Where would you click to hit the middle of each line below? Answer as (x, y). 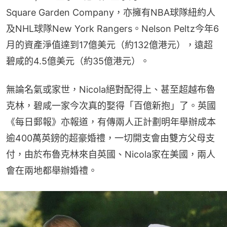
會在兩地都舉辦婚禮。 (52, 171)
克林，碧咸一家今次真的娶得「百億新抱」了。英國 (111, 106)
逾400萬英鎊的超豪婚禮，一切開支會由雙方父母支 (110, 138)
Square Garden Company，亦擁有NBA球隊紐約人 (111, 13)
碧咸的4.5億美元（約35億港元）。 (78, 61)
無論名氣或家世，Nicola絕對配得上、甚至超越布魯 (111, 90)
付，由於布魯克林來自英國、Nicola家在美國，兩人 (111, 155)
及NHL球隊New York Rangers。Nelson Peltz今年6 (112, 29)
